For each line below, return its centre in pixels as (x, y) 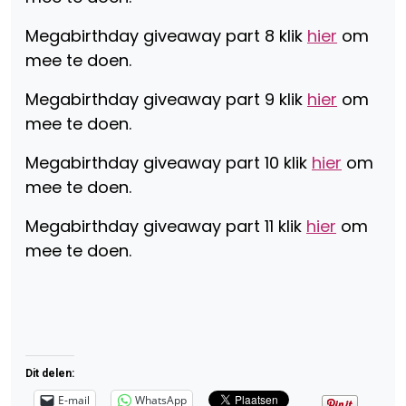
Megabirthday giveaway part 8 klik (166, 36)
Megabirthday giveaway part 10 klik (169, 163)
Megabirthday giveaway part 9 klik (166, 99)
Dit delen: (50, 373)
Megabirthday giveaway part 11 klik (166, 226)
